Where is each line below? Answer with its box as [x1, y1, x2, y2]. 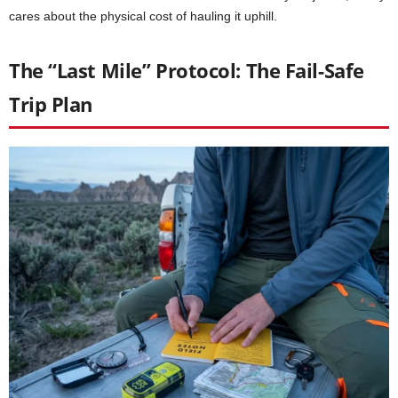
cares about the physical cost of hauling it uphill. [9, 9, 277, 24]
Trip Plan [9, 91, 93, 118]
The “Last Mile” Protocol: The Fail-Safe [9, 57, 364, 84]
